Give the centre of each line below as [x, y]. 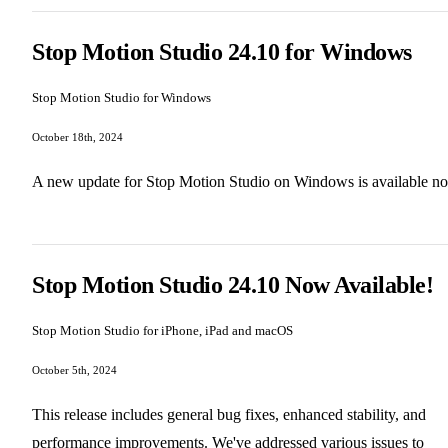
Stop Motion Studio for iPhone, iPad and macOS [162, 330]
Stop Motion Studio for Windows [121, 97]
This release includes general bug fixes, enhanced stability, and [229, 414]
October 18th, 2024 [77, 136]
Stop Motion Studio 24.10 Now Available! [233, 284]
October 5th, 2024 [74, 369]
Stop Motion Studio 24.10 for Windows [222, 51]
